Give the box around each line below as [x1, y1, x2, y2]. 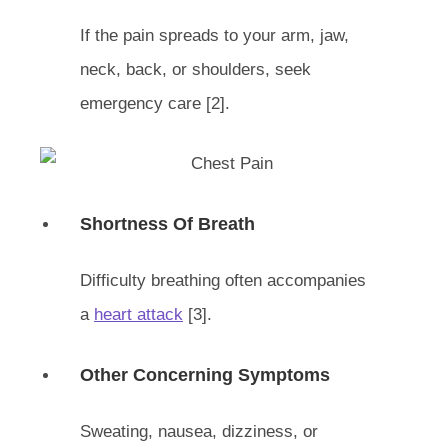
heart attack [94, 304, 183, 324]
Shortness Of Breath [80, 213, 255, 234]
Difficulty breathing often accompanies [80, 270, 366, 290]
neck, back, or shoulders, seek [80, 60, 311, 79]
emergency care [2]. [80, 94, 230, 113]
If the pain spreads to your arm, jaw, [80, 26, 349, 45]
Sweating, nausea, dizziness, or [80, 421, 318, 441]
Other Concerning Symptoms [80, 364, 330, 385]
